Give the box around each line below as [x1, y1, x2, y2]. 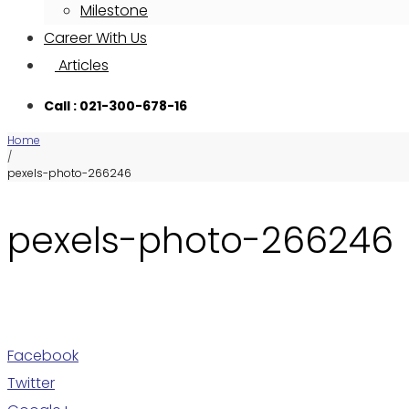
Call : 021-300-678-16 [44, 97, 187, 115]
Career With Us [44, 27, 147, 48]
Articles [55, 55, 109, 76]
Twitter [7, 372, 55, 393]
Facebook [7, 345, 79, 366]
